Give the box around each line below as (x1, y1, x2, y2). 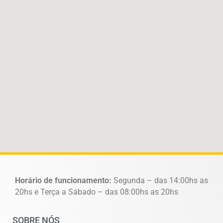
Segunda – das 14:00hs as (113, 176, 208, 185)
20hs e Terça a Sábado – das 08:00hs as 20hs (15, 187, 178, 197)
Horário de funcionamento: (15, 176, 113, 185)
